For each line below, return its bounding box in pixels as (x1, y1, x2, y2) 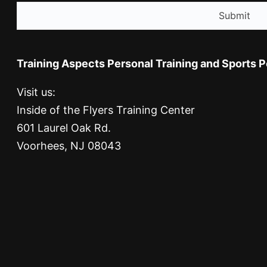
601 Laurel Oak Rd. (17, 121, 111, 134)
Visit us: (17, 85, 55, 98)
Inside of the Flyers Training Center (17, 103, 195, 116)
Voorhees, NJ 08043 (17, 139, 121, 152)
